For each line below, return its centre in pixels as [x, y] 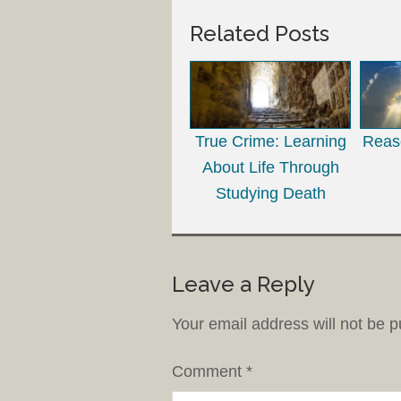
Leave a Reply [243, 284]
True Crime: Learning [270, 141]
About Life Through [270, 167]
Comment [209, 371]
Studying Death [270, 193]
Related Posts [260, 33]
